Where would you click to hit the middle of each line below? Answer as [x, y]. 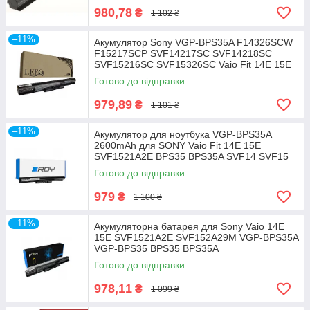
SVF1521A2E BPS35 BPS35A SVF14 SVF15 [191, 156]
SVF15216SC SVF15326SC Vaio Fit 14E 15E [193, 64]
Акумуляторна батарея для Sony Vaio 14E [189, 226]
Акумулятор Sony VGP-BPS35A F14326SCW [193, 42]
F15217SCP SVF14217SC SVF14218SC [183, 53]
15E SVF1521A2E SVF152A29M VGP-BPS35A [196, 237]
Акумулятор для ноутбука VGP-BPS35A [183, 134]
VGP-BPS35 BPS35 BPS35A [156, 248]
